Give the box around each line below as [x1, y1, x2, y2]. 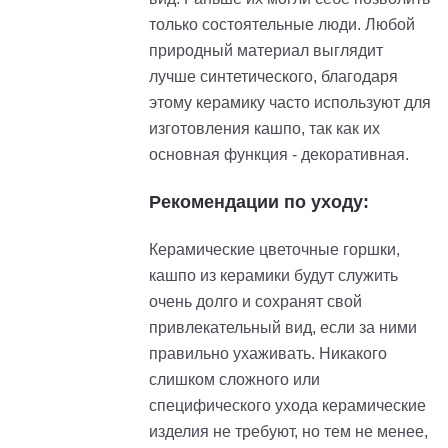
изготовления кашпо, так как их [149, 119, 380, 137]
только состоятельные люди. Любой [149, 15, 415, 33]
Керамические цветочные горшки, [149, 240, 400, 258]
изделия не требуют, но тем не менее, [149, 422, 428, 440]
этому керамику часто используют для [149, 93, 431, 111]
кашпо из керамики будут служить [149, 266, 398, 284]
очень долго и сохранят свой [149, 292, 362, 310]
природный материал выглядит [149, 41, 383, 59]
